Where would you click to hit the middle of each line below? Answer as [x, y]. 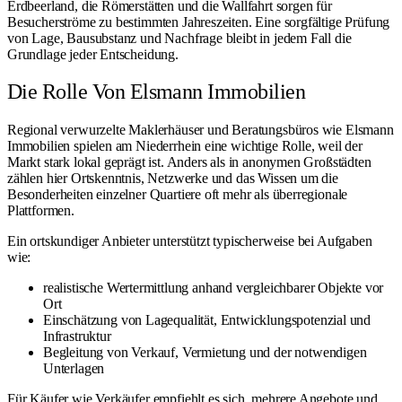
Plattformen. [41, 211]
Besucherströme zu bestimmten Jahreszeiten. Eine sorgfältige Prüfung [199, 22]
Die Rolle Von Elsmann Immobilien [157, 92]
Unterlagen [74, 369]
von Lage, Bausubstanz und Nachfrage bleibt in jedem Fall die [179, 38]
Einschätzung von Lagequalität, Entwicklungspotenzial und [207, 320]
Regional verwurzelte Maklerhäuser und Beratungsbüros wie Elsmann [201, 130]
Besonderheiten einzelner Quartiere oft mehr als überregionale [178, 195]
